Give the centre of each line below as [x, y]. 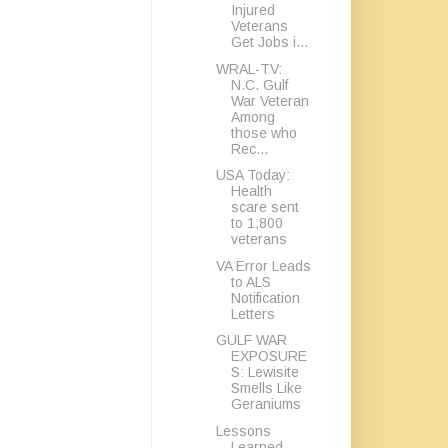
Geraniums [265, 404]
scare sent [264, 207]
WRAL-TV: [248, 68]
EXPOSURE [268, 356]
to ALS [250, 281]
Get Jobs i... [269, 42]
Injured [252, 10]
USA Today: [252, 175]
